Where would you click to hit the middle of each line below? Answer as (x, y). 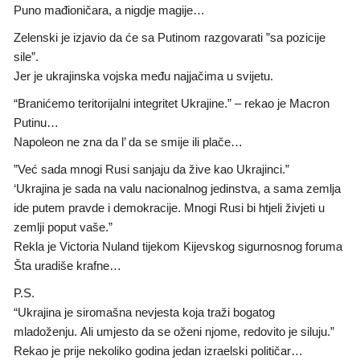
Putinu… (36, 122)
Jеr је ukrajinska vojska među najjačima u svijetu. (143, 76)
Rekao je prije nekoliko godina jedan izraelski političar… (158, 350)
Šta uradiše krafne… (67, 265)
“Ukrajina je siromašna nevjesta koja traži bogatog (144, 312)
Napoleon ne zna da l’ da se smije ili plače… (128, 141)
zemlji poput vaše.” (63, 227)
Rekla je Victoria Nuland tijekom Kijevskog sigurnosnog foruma (178, 246)
